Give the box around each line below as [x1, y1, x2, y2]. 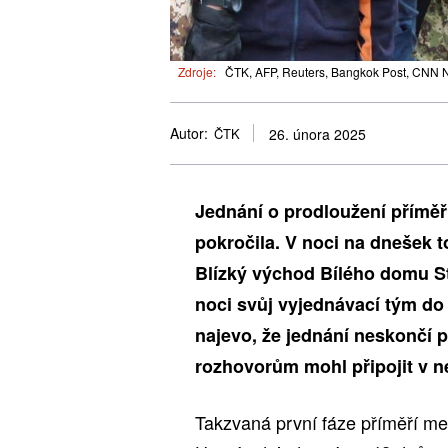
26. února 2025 [269, 124, 366, 145]
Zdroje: [178, 62, 216, 80]
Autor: [170, 123, 208, 144]
